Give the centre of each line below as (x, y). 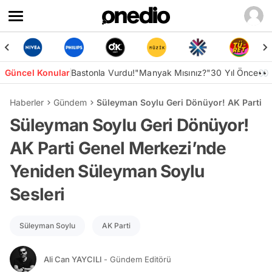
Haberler (27, 102)
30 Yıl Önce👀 (240, 73)
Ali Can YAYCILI (74, 259)
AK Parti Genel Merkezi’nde (118, 148)
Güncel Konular (38, 73)
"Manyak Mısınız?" (173, 73)
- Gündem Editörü (138, 259)
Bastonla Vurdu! (103, 73)
